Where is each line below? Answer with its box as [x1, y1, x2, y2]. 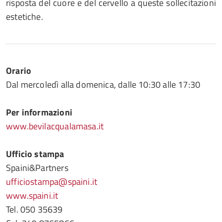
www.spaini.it [6, 189, 58, 202]
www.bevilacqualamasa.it [6, 119, 104, 133]
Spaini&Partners [6, 161, 68, 174]
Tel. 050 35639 [6, 203, 63, 216]
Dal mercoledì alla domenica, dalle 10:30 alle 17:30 [6, 78, 201, 91]
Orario [6, 64, 32, 77]
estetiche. [6, 10, 43, 23]
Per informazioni [6, 106, 72, 119]
